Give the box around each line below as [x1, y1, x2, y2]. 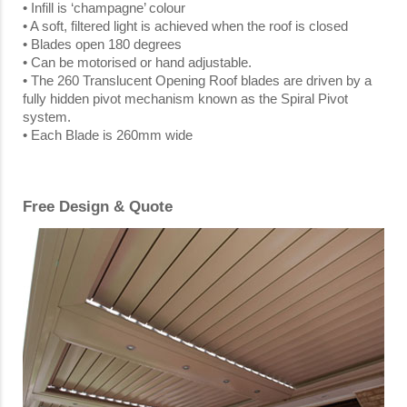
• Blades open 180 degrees [23, 36, 182, 53]
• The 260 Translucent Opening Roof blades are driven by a [23, 73, 372, 89]
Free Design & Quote [23, 198, 173, 215]
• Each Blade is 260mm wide [23, 127, 193, 144]
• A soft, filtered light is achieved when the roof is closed [23, 18, 348, 35]
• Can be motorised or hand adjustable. [23, 55, 252, 71]
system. [23, 109, 71, 125]
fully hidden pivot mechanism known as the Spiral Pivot [23, 91, 348, 107]
